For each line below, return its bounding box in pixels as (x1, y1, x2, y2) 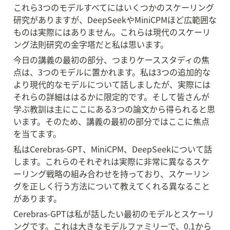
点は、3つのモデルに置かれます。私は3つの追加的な (13, 66, 210, 78)
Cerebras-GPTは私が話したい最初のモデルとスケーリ (13, 207, 214, 220)
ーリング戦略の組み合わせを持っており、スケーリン (13, 167, 209, 180)
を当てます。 (13, 127, 61, 140)
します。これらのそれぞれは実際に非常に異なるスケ (13, 155, 209, 167)
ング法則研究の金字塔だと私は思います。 (13, 38, 168, 50)
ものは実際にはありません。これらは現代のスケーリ (13, 26, 210, 38)
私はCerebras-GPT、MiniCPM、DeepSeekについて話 (13, 143, 212, 155)
